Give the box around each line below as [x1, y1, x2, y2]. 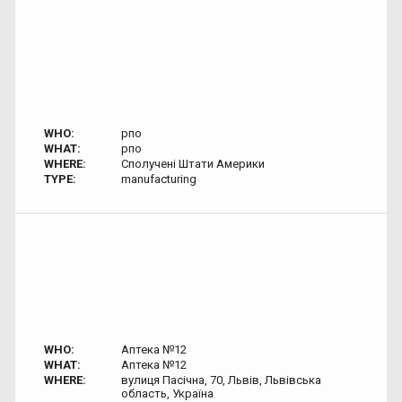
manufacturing [120, 172, 197, 186]
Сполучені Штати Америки [120, 157, 265, 170]
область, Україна [120, 387, 214, 400]
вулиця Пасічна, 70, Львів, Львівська [120, 373, 321, 387]
